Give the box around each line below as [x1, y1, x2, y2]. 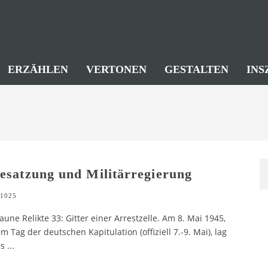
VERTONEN [86, 63, 147, 75]
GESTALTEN [165, 63, 229, 75]
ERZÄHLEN [8, 63, 68, 75]
